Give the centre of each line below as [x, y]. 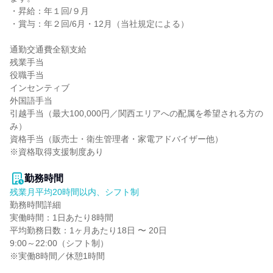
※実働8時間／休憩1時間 [57, 256]
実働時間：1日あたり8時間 [62, 218]
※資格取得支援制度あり [57, 152]
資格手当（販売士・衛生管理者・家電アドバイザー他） [116, 139]
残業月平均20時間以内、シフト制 [74, 192]
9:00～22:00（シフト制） [59, 243]
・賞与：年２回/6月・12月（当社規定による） [99, 24]
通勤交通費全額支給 [48, 49]
